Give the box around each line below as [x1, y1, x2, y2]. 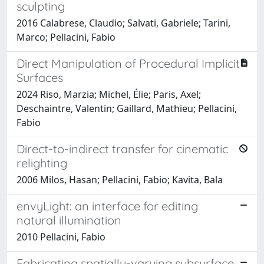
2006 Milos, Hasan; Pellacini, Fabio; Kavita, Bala [16, 173, 223, 186]
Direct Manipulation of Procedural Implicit [16, 55, 240, 71]
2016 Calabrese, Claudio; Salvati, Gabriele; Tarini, [16, 16, 230, 29]
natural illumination [16, 212, 121, 227]
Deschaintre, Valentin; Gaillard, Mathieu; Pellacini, [16, 101, 237, 115]
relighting [16, 155, 67, 170]
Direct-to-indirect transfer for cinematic [16, 141, 228, 156]
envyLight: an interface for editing [16, 198, 198, 213]
